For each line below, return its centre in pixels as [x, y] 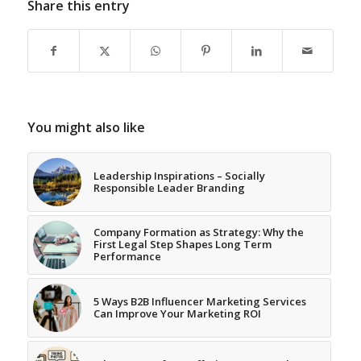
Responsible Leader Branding [169, 188]
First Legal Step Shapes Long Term [182, 245]
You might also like [86, 128]
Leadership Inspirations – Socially [179, 176]
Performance [127, 257]
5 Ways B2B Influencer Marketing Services [199, 302]
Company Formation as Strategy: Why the [198, 232]
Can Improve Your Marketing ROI [177, 314]
